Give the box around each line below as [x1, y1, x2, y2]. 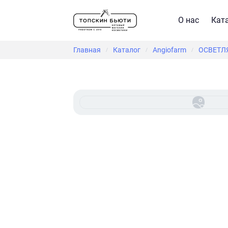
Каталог [113, 46, 140, 54]
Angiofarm [153, 46, 186, 54]
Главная [73, 46, 101, 54]
